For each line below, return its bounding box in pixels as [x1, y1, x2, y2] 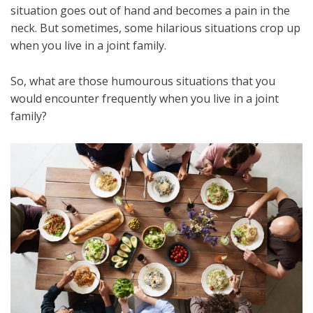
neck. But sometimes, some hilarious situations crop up [10, 20, 300, 36]
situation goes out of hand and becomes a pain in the [10, 3, 290, 19]
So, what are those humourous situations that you [10, 73, 275, 89]
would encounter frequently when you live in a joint [10, 91, 279, 107]
